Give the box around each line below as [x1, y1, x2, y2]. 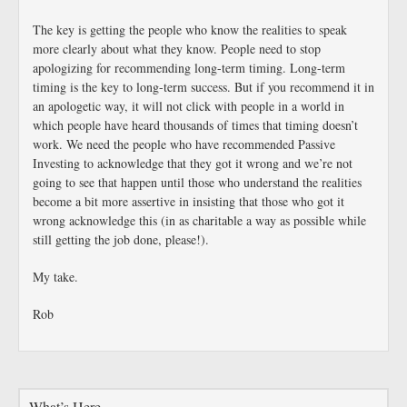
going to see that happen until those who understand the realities [33, 174, 362, 191]
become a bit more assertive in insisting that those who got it [33, 193, 344, 210]
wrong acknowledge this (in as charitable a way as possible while [33, 212, 366, 229]
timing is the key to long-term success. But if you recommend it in [33, 78, 374, 95]
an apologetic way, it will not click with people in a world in [33, 97, 344, 114]
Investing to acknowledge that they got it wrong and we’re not [33, 154, 352, 172]
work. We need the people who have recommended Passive [33, 135, 335, 153]
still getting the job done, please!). [33, 231, 209, 248]
